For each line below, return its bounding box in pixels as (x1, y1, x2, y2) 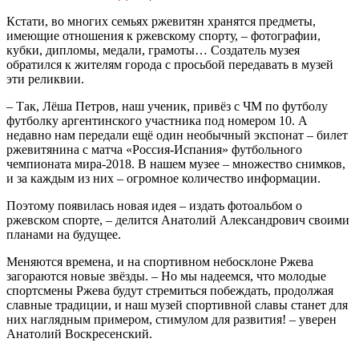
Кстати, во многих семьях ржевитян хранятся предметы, (6, 14, 316, 28)
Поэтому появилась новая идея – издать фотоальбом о (6, 198, 302, 212)
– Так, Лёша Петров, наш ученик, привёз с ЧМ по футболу (6, 99, 328, 113)
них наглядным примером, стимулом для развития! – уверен (6, 312, 337, 326)
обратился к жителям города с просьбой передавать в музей (6, 57, 333, 71)
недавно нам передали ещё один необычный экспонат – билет (6, 127, 348, 142)
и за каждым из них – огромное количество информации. (6, 171, 321, 185)
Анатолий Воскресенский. (6, 326, 152, 341)
